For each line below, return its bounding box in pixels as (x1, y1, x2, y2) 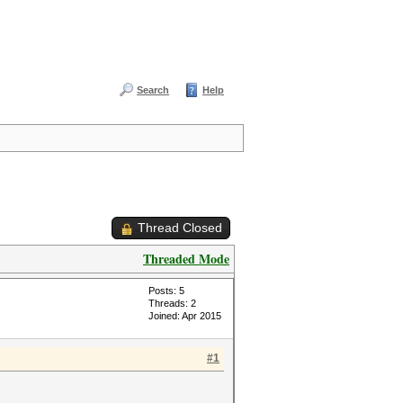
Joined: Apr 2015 (148, 310, 221, 321)
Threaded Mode (143, 249, 229, 268)
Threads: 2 (148, 298, 196, 309)
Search (137, 85, 169, 95)
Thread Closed (138, 220, 222, 235)
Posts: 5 (148, 285, 184, 296)
